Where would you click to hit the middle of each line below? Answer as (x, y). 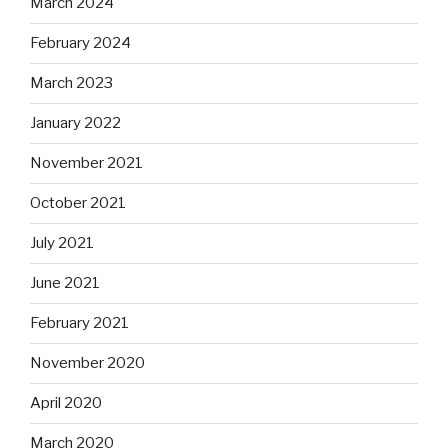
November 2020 (87, 363)
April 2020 (66, 403)
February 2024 (80, 43)
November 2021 (86, 163)
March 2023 (71, 83)
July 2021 (62, 243)
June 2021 (65, 283)
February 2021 (79, 323)
